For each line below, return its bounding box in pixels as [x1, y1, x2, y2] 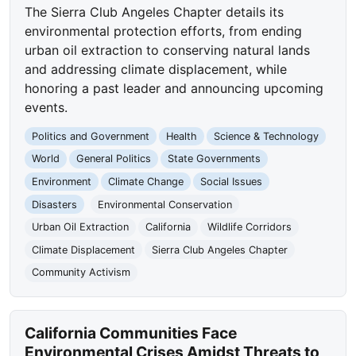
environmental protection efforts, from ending [25, 22, 303, 39]
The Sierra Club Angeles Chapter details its [25, 3, 284, 20]
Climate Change [107, 176, 184, 188]
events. [25, 99, 68, 115]
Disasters [32, 198, 78, 211]
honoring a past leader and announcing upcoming [25, 79, 324, 96]
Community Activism [32, 266, 131, 279]
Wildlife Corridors [207, 221, 292, 234]
